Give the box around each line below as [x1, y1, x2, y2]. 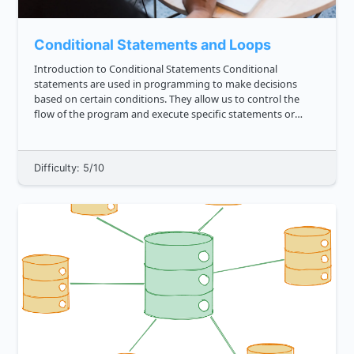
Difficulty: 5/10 [34, 162, 104, 175]
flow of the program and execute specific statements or [34, 107, 295, 122]
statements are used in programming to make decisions [34, 77, 297, 92]
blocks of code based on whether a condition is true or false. [34, 122, 314, 137]
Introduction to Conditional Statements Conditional [34, 62, 223, 77]
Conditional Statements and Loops [34, 36, 271, 54]
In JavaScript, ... [34, 137, 104, 152]
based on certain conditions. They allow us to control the [34, 92, 299, 107]
